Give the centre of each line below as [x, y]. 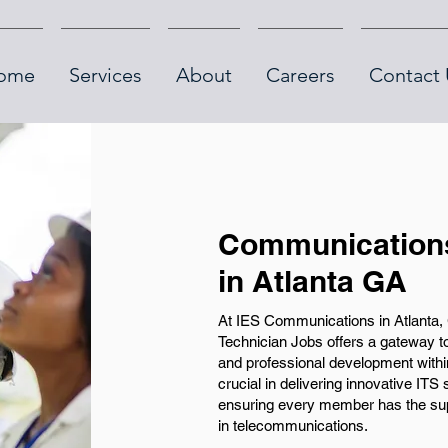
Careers [300, 75]
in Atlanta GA [312, 281]
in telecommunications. [292, 425]
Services [105, 75]
